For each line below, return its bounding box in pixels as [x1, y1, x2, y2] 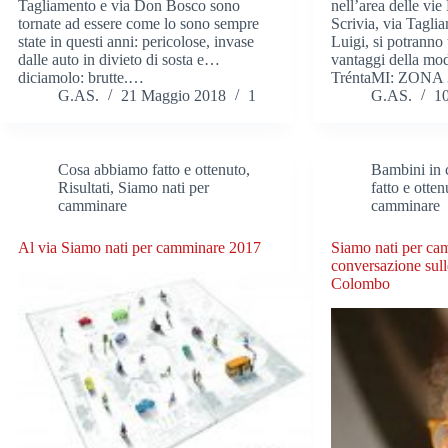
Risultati [58, 179, 110, 197]
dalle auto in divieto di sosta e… [18, 51, 220, 69]
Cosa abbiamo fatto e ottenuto [58, 161, 246, 179]
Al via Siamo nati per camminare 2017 [18, 239, 261, 257]
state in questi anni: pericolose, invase [18, 33, 254, 51]
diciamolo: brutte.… [18, 69, 144, 87]
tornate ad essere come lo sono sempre [18, 15, 259, 33]
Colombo [331, 275, 391, 293]
